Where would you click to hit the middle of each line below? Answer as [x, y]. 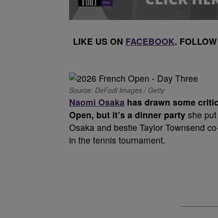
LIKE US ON [99, 41]
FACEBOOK [150, 41]
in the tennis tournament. [117, 140]
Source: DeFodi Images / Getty [117, 90]
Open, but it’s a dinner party [127, 115]
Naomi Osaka [97, 102]
